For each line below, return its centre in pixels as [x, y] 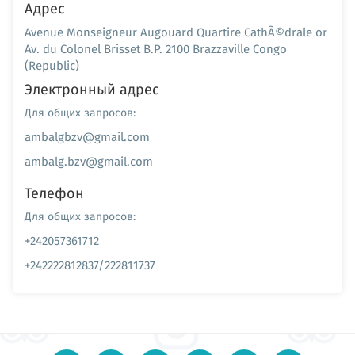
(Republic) [52, 65]
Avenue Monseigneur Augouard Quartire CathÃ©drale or [176, 32]
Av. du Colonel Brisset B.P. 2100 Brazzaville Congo [156, 49]
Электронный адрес [92, 89]
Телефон [54, 193]
